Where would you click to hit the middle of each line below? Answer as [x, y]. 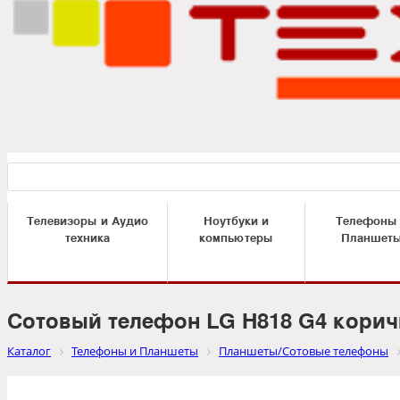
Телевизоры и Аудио [87, 221]
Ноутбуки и [236, 221]
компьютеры [236, 237]
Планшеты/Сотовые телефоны [304, 351]
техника [87, 237]
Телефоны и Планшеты [135, 351]
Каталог [29, 351]
